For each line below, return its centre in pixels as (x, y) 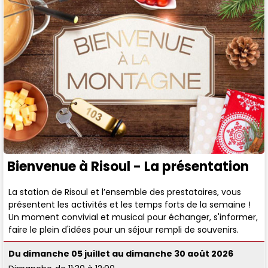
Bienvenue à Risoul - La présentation (128, 166)
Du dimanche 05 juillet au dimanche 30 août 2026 (121, 254)
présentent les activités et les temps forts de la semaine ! (130, 204)
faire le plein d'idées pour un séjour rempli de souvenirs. (124, 229)
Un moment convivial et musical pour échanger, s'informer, (133, 217)
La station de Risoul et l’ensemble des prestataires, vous (125, 192)
